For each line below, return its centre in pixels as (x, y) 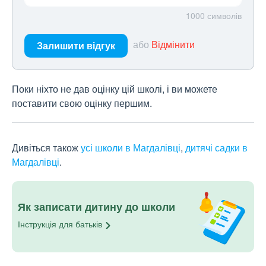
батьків (89, 224)
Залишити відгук (76, 46)
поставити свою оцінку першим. (82, 103)
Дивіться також (46, 148)
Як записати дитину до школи (96, 207)
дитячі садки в (216, 148)
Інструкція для (47, 224)
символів (224, 16)
